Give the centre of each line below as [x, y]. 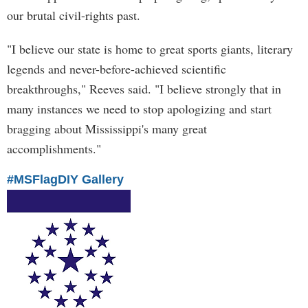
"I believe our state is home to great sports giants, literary [150, 49]
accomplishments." [54, 148]
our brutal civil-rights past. [74, 15]
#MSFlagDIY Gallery [65, 179]
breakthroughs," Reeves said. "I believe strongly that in [144, 89]
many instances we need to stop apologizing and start [139, 109]
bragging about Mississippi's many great [107, 129]
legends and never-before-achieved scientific [117, 69]
